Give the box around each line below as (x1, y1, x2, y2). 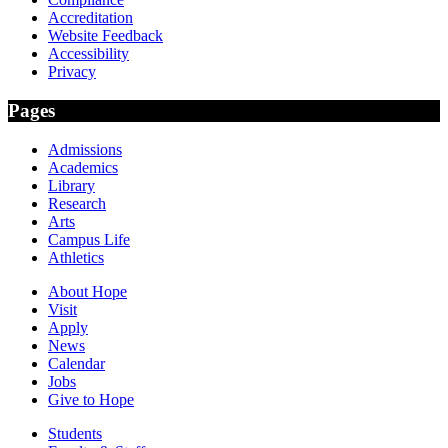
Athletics (48, 248, 104, 266)
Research (48, 194, 106, 212)
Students (48, 424, 102, 442)
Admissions (48, 140, 122, 158)
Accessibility (48, 45, 129, 63)
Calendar (48, 354, 105, 372)
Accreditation (48, 9, 133, 27)
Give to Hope (48, 390, 134, 408)
